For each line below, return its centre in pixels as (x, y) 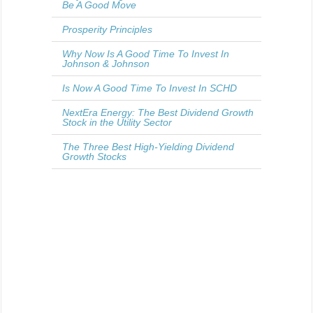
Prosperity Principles (107, 29)
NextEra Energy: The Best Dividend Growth (158, 112)
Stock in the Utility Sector (117, 122)
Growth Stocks (94, 156)
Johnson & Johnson (106, 63)
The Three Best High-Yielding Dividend (148, 146)
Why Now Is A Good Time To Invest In (146, 53)
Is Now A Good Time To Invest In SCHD (150, 88)
